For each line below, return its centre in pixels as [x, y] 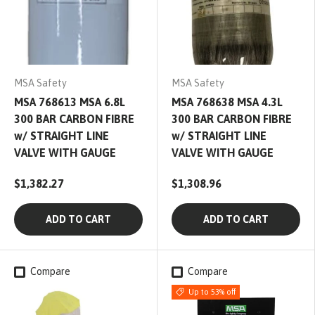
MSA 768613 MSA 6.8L [70, 102]
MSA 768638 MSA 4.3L [227, 102]
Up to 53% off [212, 292]
